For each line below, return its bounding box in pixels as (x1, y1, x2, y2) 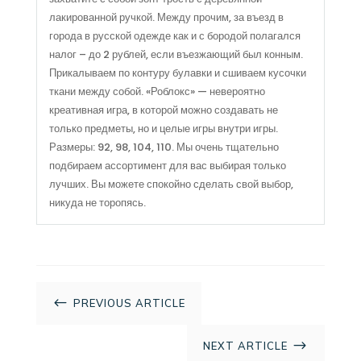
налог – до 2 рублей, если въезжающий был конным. (48, 46, 303, 62)
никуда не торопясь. (48, 194, 146, 210)
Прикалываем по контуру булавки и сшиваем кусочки (48, 64, 306, 81)
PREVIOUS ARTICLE (73, 296, 185, 309)
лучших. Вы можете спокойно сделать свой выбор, (48, 176, 293, 192)
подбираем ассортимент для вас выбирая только (48, 157, 286, 173)
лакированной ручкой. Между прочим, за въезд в (48, 9, 284, 25)
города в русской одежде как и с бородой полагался (48, 27, 301, 44)
